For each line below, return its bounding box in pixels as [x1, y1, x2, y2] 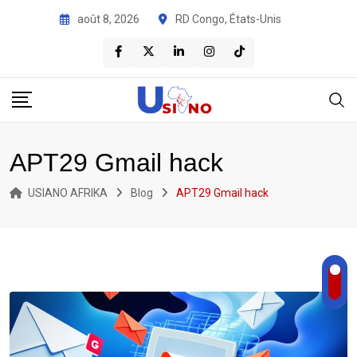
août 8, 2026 [77, 12, 139, 25]
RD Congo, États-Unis [175, 12, 281, 25]
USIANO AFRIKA [28, 186, 108, 199]
